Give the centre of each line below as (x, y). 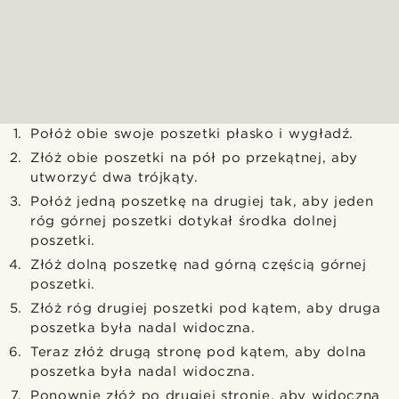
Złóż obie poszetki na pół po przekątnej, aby (194, 158)
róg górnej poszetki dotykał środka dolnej (184, 221)
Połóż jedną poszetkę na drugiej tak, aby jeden (202, 202)
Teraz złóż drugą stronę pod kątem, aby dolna (199, 352)
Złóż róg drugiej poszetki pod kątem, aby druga (206, 309)
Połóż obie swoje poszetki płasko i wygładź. (192, 134)
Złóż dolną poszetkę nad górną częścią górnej (199, 265)
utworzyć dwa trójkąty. (114, 178)
